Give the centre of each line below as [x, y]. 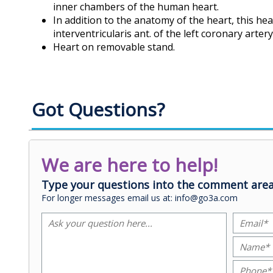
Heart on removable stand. [114, 47]
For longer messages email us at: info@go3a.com [140, 197]
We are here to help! [129, 165]
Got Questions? [98, 109]
